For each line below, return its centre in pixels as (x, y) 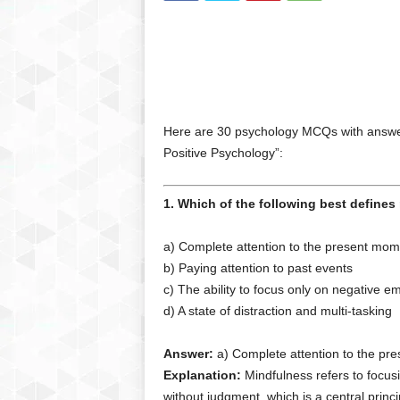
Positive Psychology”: (223, 153)
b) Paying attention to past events (258, 268)
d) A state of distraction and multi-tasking (277, 311)
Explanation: (202, 375)
